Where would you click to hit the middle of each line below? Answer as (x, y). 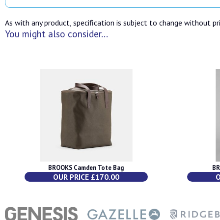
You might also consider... (56, 33)
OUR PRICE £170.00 (86, 177)
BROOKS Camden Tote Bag (86, 168)
